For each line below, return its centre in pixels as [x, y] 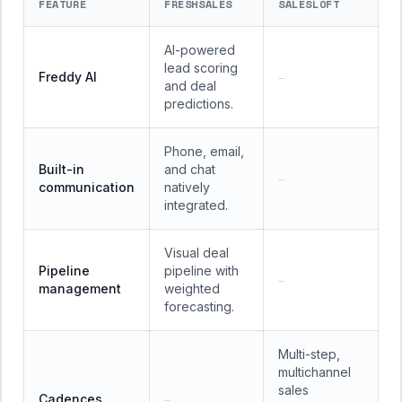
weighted [192, 288]
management [80, 288]
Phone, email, [204, 151]
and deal [190, 86]
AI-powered [200, 50]
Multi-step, [309, 354]
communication [87, 187]
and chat [190, 169]
